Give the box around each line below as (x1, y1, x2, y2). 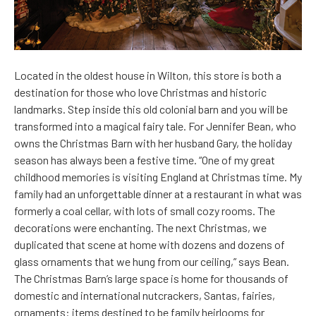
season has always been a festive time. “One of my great (14, 153, 275, 167)
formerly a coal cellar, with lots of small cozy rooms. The (14, 204, 275, 218)
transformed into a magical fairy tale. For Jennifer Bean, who (14, 119, 296, 133)
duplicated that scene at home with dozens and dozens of (14, 238, 285, 252)
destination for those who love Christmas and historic (14, 85, 267, 99)
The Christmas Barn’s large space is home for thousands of (14, 272, 288, 286)
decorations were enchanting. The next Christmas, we (14, 221, 267, 235)
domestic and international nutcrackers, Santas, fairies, (14, 288, 275, 303)
